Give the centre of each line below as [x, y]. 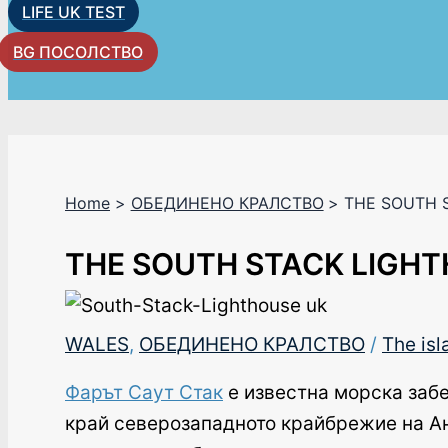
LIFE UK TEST [73, 12]
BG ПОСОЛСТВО [78, 52]
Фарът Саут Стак [144, 392]
